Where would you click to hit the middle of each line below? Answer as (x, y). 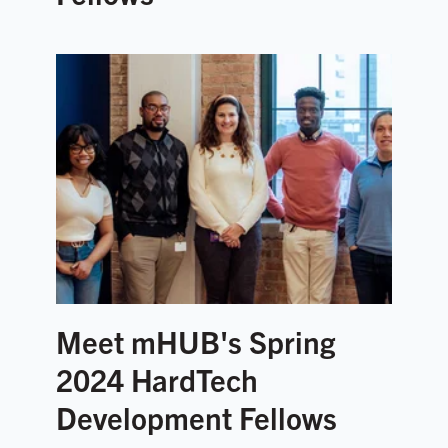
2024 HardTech (157, 379)
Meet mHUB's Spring (195, 341)
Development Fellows (196, 417)
